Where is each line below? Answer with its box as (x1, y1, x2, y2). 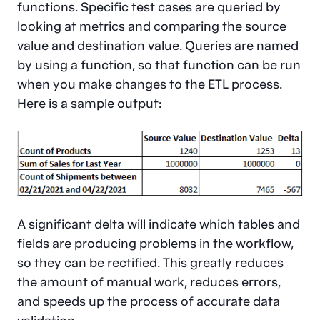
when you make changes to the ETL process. (17, 75, 282, 92)
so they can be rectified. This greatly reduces (17, 254, 284, 271)
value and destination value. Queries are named (17, 36, 299, 54)
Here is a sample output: (17, 94, 161, 111)
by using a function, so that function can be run (17, 56, 301, 73)
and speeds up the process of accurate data (17, 292, 280, 309)
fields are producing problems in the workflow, (17, 234, 294, 251)
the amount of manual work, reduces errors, (17, 273, 281, 290)
